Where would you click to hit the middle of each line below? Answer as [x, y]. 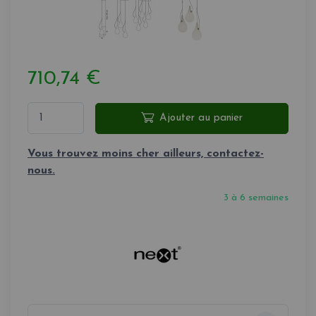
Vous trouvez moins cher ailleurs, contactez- [146, 153]
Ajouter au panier [201, 118]
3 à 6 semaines [256, 197]
